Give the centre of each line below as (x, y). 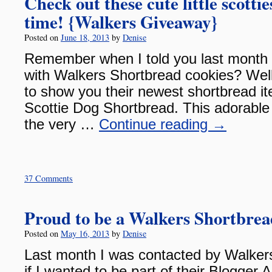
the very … (62, 124)
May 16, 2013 (85, 233)
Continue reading (155, 124)
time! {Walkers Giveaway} (121, 22)
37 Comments (49, 178)
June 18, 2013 (85, 37)
